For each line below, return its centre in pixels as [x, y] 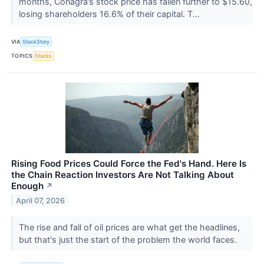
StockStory [36, 41]
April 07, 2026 [41, 200]
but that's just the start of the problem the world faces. [129, 239]
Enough [27, 186]
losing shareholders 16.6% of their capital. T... [110, 14]
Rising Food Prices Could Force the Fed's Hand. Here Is [129, 163]
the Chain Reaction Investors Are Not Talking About [123, 174]
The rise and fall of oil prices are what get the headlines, [129, 227]
